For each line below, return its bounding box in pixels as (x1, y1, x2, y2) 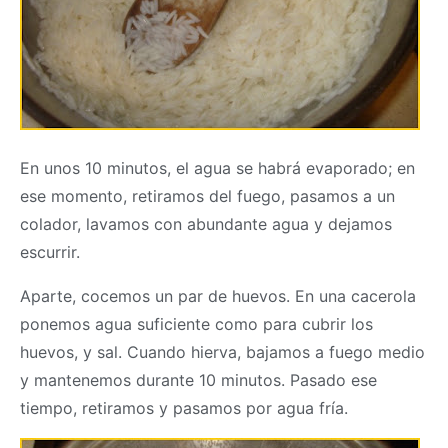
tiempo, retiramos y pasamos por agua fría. (20, 398, 348, 419)
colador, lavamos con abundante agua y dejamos (20, 214, 392, 235)
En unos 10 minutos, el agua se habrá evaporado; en (20, 158, 415, 179)
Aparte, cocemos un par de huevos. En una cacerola (20, 286, 416, 307)
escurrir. (20, 242, 80, 263)
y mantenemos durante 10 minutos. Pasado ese (20, 370, 377, 391)
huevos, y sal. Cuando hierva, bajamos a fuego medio (20, 342, 425, 363)
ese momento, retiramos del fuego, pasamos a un (20, 186, 395, 207)
